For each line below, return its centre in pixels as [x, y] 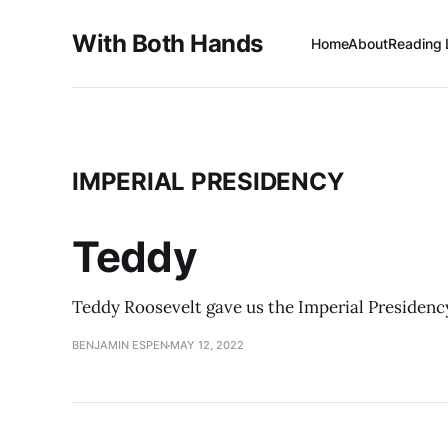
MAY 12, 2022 [207, 345]
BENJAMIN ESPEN [120, 345]
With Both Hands [167, 43]
